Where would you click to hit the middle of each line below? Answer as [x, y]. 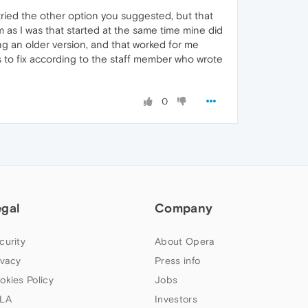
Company [184, 208]
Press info [178, 260]
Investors [176, 299]
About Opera [185, 241]
